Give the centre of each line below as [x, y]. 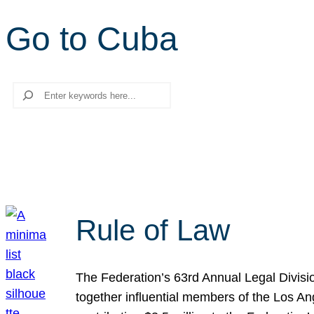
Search [26, 91]
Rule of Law [153, 230]
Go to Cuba [92, 39]
